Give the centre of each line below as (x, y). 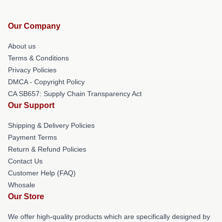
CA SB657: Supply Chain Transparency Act (75, 94)
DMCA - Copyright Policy (46, 82)
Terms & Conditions (38, 58)
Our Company (34, 26)
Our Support (31, 105)
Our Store (26, 196)
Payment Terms (32, 137)
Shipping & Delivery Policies (51, 125)
